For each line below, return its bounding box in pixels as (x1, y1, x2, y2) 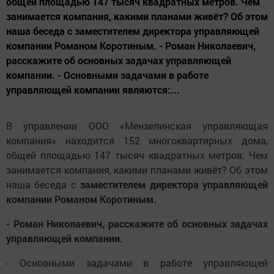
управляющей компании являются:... (6, 83, 180, 97)
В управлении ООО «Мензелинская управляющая (6, 119, 268, 133)
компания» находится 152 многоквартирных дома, (6, 134, 268, 147)
